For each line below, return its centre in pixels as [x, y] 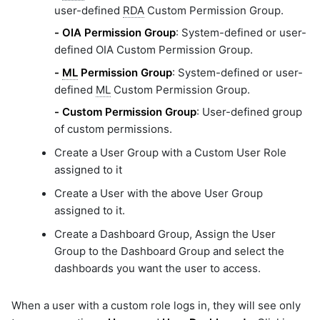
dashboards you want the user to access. [157, 269]
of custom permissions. [113, 129]
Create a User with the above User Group [159, 194]
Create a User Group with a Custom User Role [170, 153]
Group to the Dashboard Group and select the [169, 251]
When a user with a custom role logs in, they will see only [156, 305]
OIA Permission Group [119, 33]
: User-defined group [249, 112]
